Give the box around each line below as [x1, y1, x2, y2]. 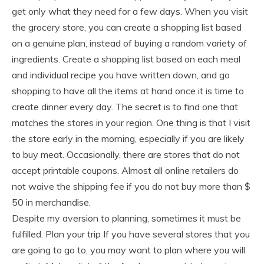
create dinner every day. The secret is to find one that [12, 101, 238, 113]
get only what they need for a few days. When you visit [12, 5, 248, 17]
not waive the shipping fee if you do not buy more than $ [12, 180, 250, 192]
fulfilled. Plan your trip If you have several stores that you [12, 228, 250, 240]
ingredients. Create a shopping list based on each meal [12, 53, 240, 65]
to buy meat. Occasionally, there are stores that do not [12, 148, 240, 160]
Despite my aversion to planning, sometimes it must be [12, 212, 241, 224]
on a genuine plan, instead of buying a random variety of [12, 37, 247, 49]
